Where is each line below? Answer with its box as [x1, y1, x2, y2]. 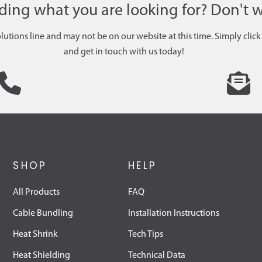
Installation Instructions [128, 209, 219, 219]
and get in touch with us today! [63, 47, 184, 57]
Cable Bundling [13, 209, 74, 219]
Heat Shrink [13, 230, 58, 240]
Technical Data [128, 251, 185, 261]
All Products [13, 188, 60, 198]
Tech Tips [128, 230, 163, 240]
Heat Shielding [13, 251, 71, 261]
